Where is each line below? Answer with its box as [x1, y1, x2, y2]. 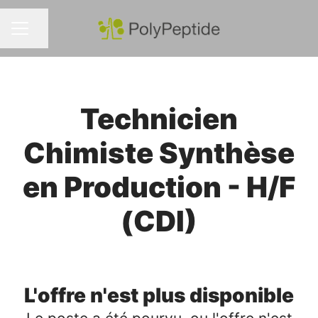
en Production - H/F [23, 170, 295, 204]
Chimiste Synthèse [23, 136, 295, 170]
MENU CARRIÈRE [11, 28, 97, 41]
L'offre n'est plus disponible [24, 283, 294, 307]
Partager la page [27, 28, 118, 43]
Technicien [80, 102, 238, 136]
